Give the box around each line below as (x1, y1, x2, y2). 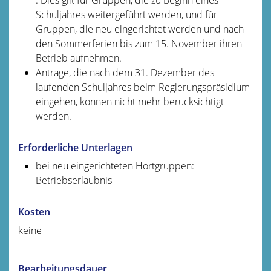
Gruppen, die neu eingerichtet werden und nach (35, 22, 244, 36)
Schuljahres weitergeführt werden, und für (35, 7, 217, 21)
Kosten (18, 204, 50, 218)
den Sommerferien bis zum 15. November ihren (35, 36, 242, 50)
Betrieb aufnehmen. (35, 51, 122, 65)
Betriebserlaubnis (35, 173, 112, 187)
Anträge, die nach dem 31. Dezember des (35, 65, 214, 79)
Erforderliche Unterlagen (18, 140, 132, 154)
